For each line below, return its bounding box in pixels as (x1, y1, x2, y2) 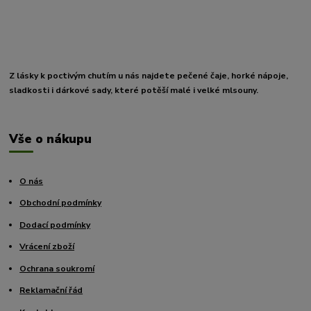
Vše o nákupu (9, 131, 92, 148)
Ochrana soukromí (19, 262, 95, 274)
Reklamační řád (19, 285, 83, 296)
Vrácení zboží (19, 241, 75, 253)
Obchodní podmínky (19, 197, 102, 209)
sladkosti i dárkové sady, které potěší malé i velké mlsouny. (9, 85, 259, 96)
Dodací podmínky (19, 219, 91, 230)
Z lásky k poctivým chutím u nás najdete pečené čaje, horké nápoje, (9, 70, 289, 82)
